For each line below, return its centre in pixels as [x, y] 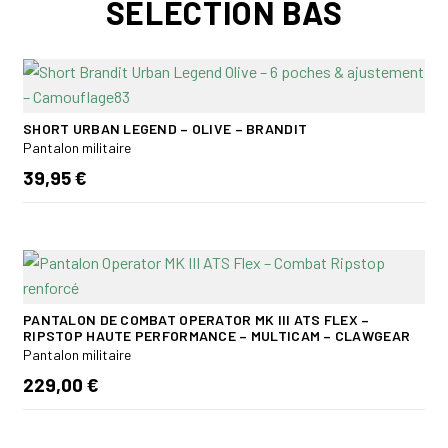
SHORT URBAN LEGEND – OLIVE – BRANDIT [165, 129]
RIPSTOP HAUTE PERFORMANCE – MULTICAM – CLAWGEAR [217, 336]
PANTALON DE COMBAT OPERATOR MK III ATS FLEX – [196, 320]
